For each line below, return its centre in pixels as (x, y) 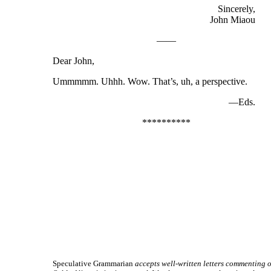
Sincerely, (237, 8)
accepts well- (155, 263)
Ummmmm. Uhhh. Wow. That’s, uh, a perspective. (150, 81)
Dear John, (73, 60)
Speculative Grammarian (93, 263)
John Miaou (233, 19)
